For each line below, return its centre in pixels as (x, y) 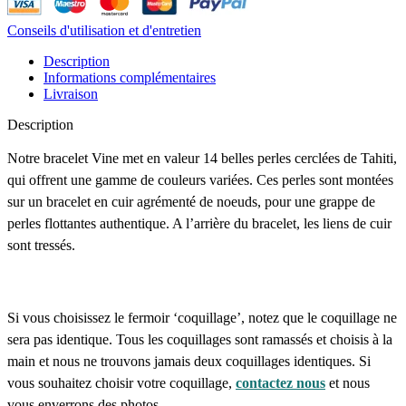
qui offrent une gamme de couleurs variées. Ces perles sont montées (200, 179)
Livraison (71, 93)
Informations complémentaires (130, 77)
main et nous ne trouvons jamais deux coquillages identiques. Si (189, 361)
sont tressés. (41, 245)
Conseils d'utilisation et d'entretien (104, 30)
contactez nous (280, 382)
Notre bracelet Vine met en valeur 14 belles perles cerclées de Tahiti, (202, 158)
